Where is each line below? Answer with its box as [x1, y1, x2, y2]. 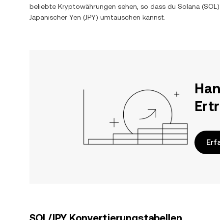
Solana [178, 2, 200, 10]
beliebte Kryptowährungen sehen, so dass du [29, 2, 178, 10]
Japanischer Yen [29, 13, 81, 21]
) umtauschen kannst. [96, 13, 165, 21]
